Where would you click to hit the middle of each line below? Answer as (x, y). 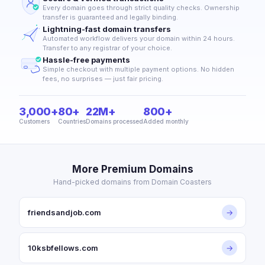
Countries (72, 121)
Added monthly (166, 121)
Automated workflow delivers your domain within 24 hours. (139, 38)
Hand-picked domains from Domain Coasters (132, 182)
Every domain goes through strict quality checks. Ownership (141, 8)
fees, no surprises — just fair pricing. (103, 79)
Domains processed (114, 121)
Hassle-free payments (86, 60)
